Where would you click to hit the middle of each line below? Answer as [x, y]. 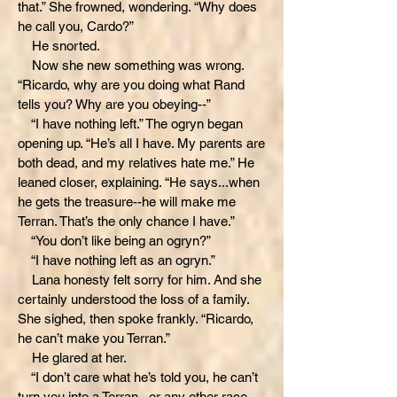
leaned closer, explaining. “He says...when [139, 182]
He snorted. [59, 46]
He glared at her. [72, 358]
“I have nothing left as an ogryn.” [117, 260]
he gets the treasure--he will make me [127, 202]
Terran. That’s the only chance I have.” [126, 221]
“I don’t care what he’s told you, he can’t [138, 377]
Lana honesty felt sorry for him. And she [140, 280]
